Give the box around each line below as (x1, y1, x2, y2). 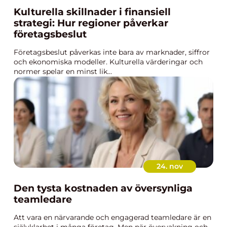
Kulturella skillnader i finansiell (14, 6, 171, 18)
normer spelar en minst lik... (14, 67, 112, 76)
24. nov (157, 162, 183, 171)
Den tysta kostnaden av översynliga (14, 182, 193, 194)
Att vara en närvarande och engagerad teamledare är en (14, 213, 211, 222)
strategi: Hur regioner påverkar (14, 17, 168, 29)
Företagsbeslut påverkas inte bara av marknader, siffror (14, 48, 210, 57)
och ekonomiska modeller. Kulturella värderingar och (14, 57, 203, 66)
